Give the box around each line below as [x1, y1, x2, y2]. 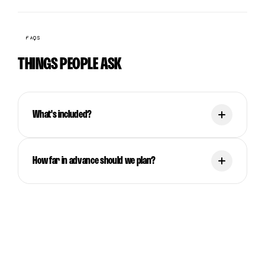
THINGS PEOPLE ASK [18, 57, 122, 72]
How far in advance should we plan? [33, 156, 156, 166]
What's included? [33, 110, 92, 119]
